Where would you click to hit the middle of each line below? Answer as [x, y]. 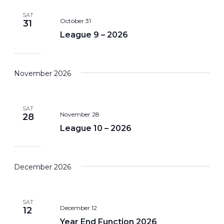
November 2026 [43, 73]
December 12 [78, 208]
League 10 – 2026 [95, 128]
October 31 [75, 21]
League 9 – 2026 [94, 35]
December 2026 [43, 167]
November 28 [79, 114]
